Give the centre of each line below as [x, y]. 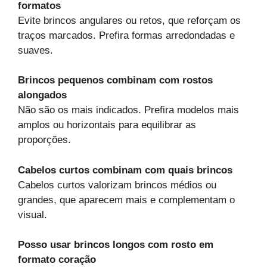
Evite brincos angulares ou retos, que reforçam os [129, 20]
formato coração [57, 260]
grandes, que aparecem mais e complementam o [126, 200]
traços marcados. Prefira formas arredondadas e [126, 35]
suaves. [35, 50]
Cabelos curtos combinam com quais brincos [125, 170]
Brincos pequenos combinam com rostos [115, 80]
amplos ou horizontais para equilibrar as [107, 125]
